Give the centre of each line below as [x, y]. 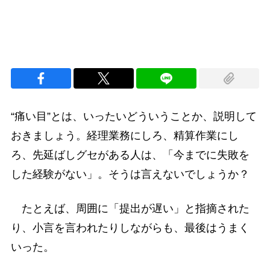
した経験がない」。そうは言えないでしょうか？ [130, 174]
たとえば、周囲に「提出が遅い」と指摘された [130, 209]
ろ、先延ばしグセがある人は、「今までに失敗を [130, 155]
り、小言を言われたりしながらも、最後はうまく [130, 228]
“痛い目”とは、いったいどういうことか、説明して [133, 117]
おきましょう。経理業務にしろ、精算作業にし [124, 136]
